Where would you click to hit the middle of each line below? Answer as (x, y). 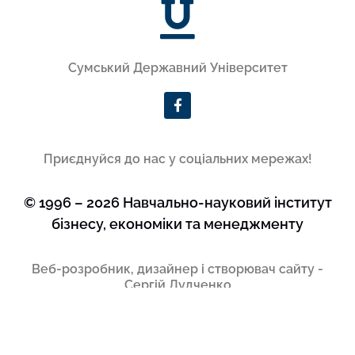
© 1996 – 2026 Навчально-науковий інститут (177, 202)
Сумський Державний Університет (177, 67)
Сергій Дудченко (177, 285)
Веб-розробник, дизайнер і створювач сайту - (177, 269)
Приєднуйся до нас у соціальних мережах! (177, 158)
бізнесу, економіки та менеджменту (177, 223)
